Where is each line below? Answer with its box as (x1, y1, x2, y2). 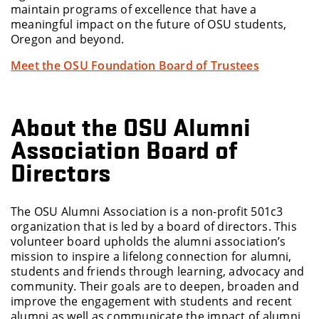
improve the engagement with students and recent (11, 293, 293, 309)
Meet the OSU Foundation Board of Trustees (11, 58, 259, 73)
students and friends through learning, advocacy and (11, 263, 305, 279)
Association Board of (11, 131, 238, 166)
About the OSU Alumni (11, 108, 251, 143)
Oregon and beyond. (11, 31, 125, 47)
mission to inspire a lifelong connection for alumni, (11, 249, 292, 264)
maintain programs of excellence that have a (11, 1, 257, 17)
